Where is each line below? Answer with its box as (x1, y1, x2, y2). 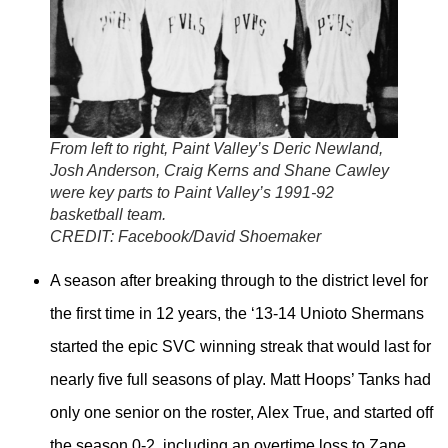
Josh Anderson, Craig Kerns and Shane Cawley (50, 161, 389, 179)
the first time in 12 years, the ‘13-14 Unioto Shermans (50, 304, 424, 322)
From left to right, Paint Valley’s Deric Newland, (50, 139, 383, 157)
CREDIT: (50, 227, 118, 245)
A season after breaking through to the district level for (50, 271, 428, 289)
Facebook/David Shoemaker (118, 227, 321, 245)
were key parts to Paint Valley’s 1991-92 (50, 183, 334, 201)
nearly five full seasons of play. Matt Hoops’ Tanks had (50, 370, 431, 388)
